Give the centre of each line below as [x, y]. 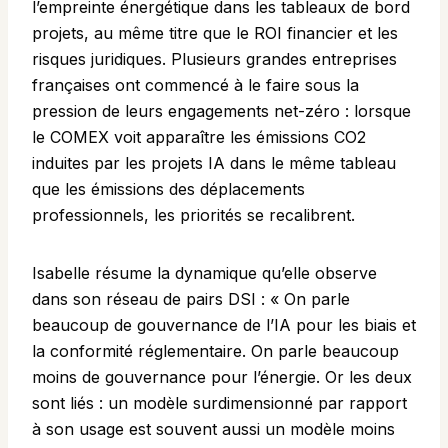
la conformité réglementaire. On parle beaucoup [215, 351]
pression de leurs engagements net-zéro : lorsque [221, 111]
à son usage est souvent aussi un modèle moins [213, 429]
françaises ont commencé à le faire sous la [195, 85]
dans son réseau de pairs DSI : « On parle [191, 299]
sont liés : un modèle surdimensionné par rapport [219, 403]
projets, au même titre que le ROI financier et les [215, 33]
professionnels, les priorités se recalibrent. [193, 215]
